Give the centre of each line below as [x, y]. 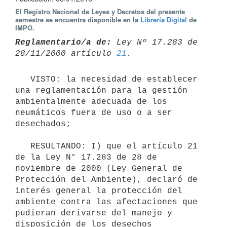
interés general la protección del [99, 191]
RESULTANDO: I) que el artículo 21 [23, 146]
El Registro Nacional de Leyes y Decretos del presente [100, 11]
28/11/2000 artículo [66, 53]
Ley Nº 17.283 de [155, 42]
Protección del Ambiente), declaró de [106, 180]
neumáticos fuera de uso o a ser [94, 113]
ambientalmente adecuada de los [91, 102]
